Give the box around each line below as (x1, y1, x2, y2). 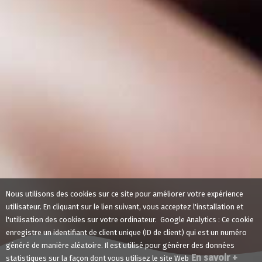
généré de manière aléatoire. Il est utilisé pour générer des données (6, 241, 235, 250)
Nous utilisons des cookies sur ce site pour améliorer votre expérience (6, 189, 243, 198)
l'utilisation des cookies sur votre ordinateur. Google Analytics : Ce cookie (6, 215, 254, 224)
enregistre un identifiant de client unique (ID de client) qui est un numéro (6, 228, 247, 237)
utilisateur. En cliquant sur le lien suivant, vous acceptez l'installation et (6, 202, 243, 211)
